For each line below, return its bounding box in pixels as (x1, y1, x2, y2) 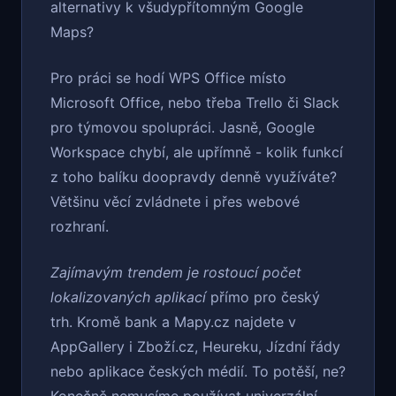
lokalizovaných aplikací (50, 288, 206, 307)
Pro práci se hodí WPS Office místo (50, 69, 286, 88)
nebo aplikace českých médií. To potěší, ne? (50, 362, 346, 381)
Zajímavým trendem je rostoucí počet (50, 263, 301, 282)
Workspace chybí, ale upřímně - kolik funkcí (50, 143, 343, 162)
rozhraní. (50, 217, 109, 236)
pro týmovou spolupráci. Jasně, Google (50, 118, 315, 137)
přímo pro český (206, 288, 320, 307)
